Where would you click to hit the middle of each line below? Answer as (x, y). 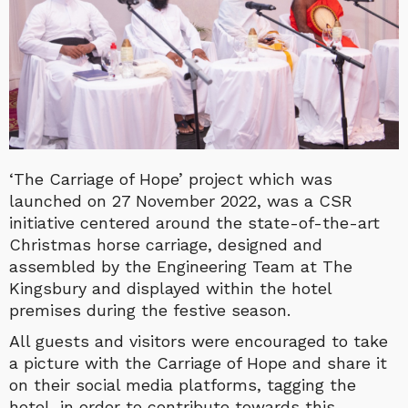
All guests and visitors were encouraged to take (199, 341)
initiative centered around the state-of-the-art (194, 222)
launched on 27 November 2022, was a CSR (181, 200)
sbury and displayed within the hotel (187, 288)
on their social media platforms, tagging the (183, 384)
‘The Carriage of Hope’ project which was (171, 178)
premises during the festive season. (150, 310)
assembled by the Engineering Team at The (181, 266)
